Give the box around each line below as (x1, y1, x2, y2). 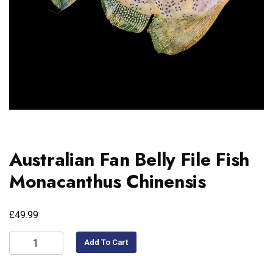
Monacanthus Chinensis (9, 168, 206, 195)
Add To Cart (84, 238, 129, 247)
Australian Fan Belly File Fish (9, 146, 250, 173)
